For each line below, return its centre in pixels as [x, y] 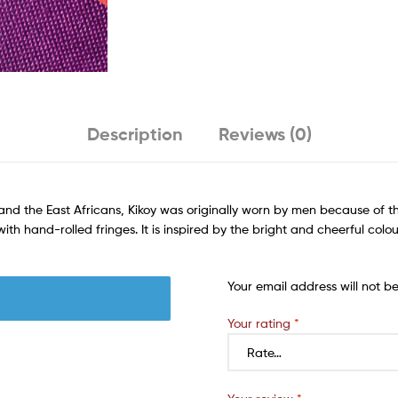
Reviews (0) [265, 134]
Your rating [260, 322]
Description [135, 134]
